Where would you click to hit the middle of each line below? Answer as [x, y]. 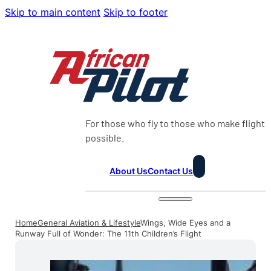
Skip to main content [53, 12]
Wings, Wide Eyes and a [186, 223]
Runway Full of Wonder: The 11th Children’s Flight [109, 233]
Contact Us [171, 171]
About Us [129, 171]
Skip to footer [135, 12]
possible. [105, 137]
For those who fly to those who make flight [175, 123]
